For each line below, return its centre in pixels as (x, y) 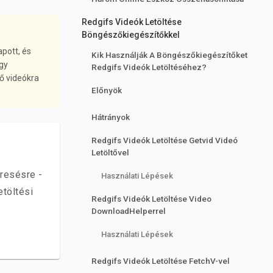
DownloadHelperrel (129, 211)
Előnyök (107, 90)
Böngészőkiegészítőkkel (131, 35)
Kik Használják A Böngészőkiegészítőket (169, 55)
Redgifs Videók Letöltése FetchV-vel (161, 261)
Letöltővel (110, 152)
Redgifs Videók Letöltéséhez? (149, 67)
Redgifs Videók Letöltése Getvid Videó (165, 140)
